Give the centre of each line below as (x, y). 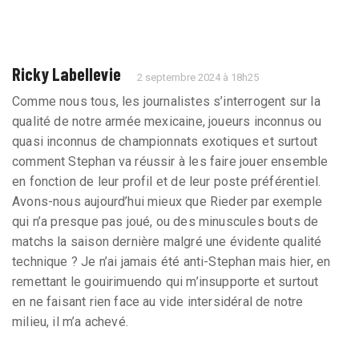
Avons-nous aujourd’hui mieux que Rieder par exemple (167, 202)
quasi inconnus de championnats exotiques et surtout (165, 142)
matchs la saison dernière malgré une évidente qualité (167, 242)
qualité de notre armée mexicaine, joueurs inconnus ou (167, 122)
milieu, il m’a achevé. (70, 322)
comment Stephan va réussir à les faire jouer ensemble (170, 162)
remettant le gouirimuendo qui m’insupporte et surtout (165, 282)
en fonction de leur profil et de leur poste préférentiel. (167, 182)
